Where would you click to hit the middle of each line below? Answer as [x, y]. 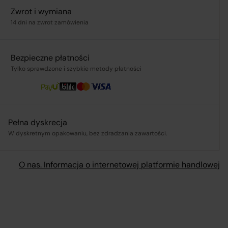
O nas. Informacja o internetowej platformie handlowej [119, 165]
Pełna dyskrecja [38, 123]
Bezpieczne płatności [50, 58]
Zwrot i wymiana [41, 12]
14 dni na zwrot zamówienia [50, 23]
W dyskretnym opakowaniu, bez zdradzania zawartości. [88, 134]
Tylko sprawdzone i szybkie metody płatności [76, 69]
